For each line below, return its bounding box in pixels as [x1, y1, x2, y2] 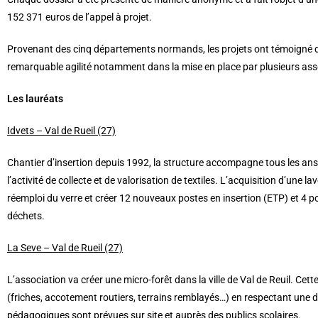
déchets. [7, 210, 45, 222]
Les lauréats [7, 93, 63, 105]
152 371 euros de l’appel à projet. [7, 11, 152, 23]
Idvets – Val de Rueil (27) [7, 125, 116, 137]
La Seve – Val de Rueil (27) [7, 242, 123, 254]
